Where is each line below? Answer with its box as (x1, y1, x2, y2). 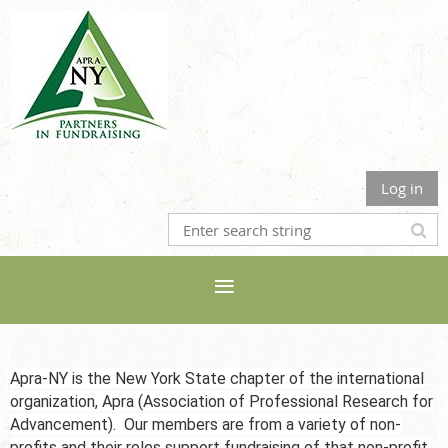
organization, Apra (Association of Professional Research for (10, 392, 433, 411)
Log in (381, 178, 423, 198)
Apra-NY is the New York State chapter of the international (10, 369, 424, 388)
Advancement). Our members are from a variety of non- (10, 415, 401, 434)
